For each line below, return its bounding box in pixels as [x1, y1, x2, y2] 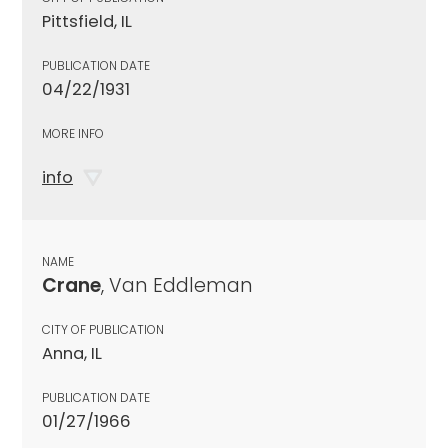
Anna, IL [42, 341, 102, 365]
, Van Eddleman [101, 271, 253, 299]
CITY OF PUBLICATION [42, 320, 164, 338]
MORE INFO [42, 124, 104, 142]
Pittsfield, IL [42, 9, 132, 33]
